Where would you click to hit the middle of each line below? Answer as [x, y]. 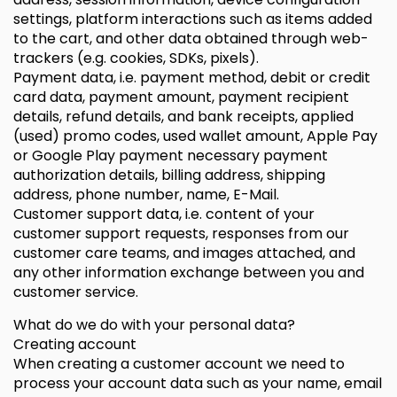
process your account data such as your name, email [198, 383]
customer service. [76, 292]
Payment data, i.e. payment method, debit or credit [192, 78]
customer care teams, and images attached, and [184, 253]
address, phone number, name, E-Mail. [146, 195]
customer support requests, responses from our [181, 234]
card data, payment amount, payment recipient [181, 97]
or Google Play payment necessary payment [171, 156]
